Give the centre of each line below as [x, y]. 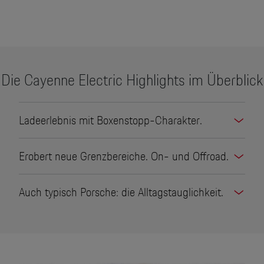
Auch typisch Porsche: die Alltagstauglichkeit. [121, 192]
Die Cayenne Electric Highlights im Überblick [132, 80]
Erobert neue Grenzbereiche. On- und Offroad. [123, 156]
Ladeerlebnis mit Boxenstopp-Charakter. [110, 120]
